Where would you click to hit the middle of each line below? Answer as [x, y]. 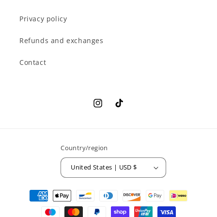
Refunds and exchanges [62, 40]
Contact [33, 62]
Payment [32, 191]
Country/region [84, 147]
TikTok [124, 108]
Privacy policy [43, 18]
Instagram [110, 108]
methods [32, 204]
